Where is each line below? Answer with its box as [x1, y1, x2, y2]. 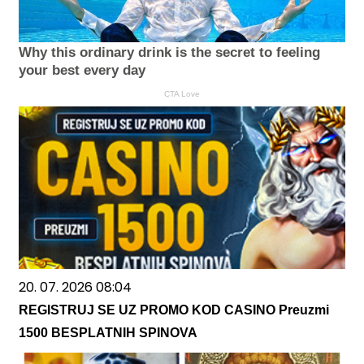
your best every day [19, 63, 145, 79]
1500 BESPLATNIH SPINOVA [19, 326, 197, 340]
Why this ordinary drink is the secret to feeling [19, 45, 320, 61]
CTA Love [164, 89, 200, 99]
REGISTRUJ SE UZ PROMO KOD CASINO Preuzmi [19, 303, 329, 318]
